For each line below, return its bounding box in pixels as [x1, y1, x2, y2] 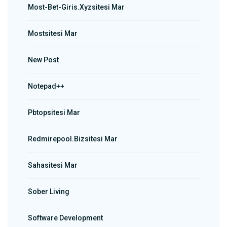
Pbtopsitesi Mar [28, 108, 80, 117]
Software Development [28, 214, 103, 222]
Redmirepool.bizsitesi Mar [28, 135, 118, 143]
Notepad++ [28, 82, 64, 91]
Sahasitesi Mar [28, 161, 78, 170]
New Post [28, 56, 59, 64]
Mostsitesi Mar [28, 29, 78, 38]
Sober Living [28, 187, 69, 196]
